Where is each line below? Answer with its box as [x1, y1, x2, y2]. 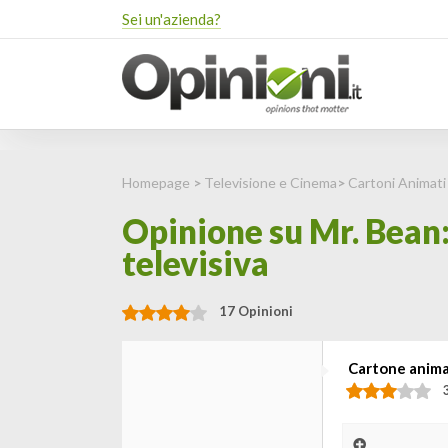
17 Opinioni [219, 303, 293, 319]
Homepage [122, 174, 190, 191]
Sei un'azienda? [122, 10, 221, 28]
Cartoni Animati [348, 174, 446, 191]
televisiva [122, 243, 269, 283]
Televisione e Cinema [204, 174, 337, 191]
